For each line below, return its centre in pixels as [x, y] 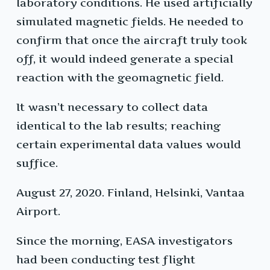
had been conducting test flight [106, 260]
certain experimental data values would [129, 145]
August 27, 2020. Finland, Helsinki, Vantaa [130, 193]
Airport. [38, 212]
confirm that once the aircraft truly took [132, 40]
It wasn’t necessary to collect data [112, 107]
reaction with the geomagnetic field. [120, 78]
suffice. [37, 163]
